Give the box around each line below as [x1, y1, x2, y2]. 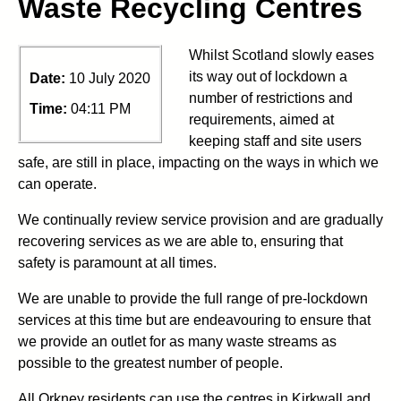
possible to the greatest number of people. [18, 354, 283, 371]
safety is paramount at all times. [18, 254, 217, 270]
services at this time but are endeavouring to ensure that [18, 311, 371, 328]
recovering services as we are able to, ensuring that [18, 233, 343, 249]
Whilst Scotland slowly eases [189, 47, 374, 63]
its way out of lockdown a [189, 68, 347, 84]
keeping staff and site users [189, 132, 362, 149]
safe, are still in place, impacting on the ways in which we [18, 154, 379, 170]
